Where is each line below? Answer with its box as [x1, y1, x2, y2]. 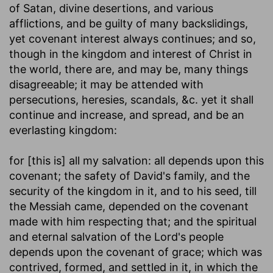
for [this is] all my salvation [9, 154, 148, 167]
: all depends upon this [148, 154, 264, 167]
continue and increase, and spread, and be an [9, 108, 244, 121]
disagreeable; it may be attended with [9, 77, 204, 91]
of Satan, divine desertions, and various [9, 1, 213, 15]
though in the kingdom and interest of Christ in [9, 47, 252, 60]
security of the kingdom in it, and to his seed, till [9, 184, 257, 197]
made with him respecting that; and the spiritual [9, 214, 257, 228]
